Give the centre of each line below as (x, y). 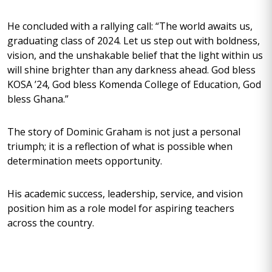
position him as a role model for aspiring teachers (121, 208)
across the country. (52, 223)
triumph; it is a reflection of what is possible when (120, 146)
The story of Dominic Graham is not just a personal (124, 132)
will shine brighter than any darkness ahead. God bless (131, 70)
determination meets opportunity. (86, 161)
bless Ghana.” (38, 99)
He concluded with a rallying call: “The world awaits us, (130, 26)
